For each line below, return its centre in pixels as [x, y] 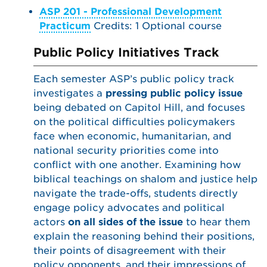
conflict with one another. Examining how [137, 165]
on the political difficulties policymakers [134, 122]
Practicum [65, 26]
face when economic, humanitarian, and [132, 136]
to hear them [217, 222]
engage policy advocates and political [129, 208]
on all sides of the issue [125, 222]
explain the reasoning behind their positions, [144, 236]
